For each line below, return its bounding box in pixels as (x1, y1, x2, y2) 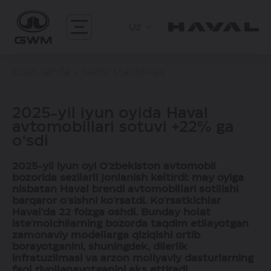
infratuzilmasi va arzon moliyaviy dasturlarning (12, 253, 253, 263)
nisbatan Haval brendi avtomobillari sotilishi (12, 184, 238, 194)
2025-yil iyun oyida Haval (12, 106, 208, 121)
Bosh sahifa (12, 67, 70, 77)
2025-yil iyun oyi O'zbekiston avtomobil (12, 161, 216, 171)
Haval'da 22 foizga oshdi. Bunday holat (12, 207, 211, 217)
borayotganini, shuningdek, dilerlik (12, 241, 188, 252)
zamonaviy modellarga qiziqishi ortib (12, 230, 200, 240)
